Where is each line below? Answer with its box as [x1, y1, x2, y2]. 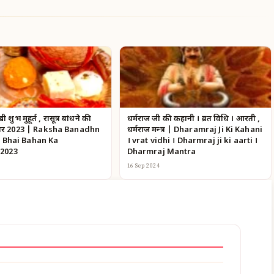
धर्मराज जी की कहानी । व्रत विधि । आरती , [127, 113, 261, 124]
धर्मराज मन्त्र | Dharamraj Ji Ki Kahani [127, 124, 262, 135]
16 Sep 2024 [127, 161, 160, 169]
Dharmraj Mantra [127, 146, 196, 157]
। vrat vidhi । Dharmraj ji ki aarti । [127, 135, 258, 146]
